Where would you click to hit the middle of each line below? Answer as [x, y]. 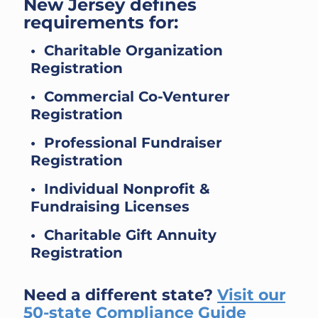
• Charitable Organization [127, 50]
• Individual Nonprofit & [120, 189]
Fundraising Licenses [110, 207]
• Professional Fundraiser [126, 143]
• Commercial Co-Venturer [130, 97]
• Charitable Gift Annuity [124, 235]
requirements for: [101, 22]
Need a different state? [120, 295]
